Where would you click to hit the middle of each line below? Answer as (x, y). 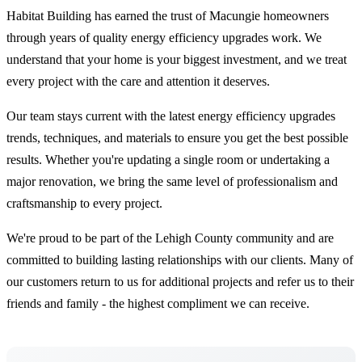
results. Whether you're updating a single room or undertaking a (168, 159)
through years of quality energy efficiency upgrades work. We (164, 37)
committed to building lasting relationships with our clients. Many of (180, 259)
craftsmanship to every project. (84, 203)
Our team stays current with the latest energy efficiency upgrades (171, 116)
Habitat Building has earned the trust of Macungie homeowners (168, 15)
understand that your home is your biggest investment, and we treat (177, 59)
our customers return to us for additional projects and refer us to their (180, 281)
